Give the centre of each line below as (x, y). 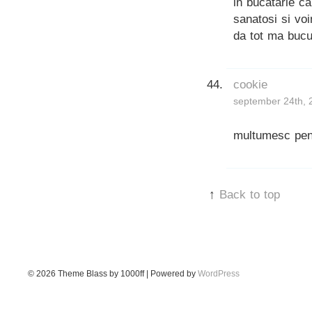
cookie (250, 84)
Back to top (250, 194)
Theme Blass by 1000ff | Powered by (128, 273)
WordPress (219, 273)
